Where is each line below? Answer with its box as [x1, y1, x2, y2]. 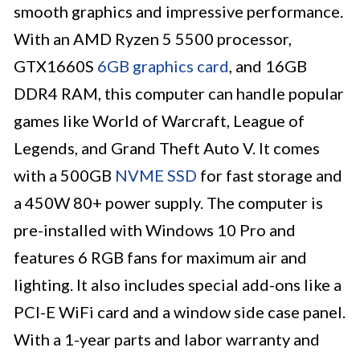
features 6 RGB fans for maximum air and [14, 247, 307, 268]
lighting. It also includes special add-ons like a [14, 275, 342, 295]
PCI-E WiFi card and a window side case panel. [14, 302, 346, 322]
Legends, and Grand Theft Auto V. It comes [14, 138, 320, 158]
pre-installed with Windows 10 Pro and [14, 220, 296, 240]
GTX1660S [14, 56, 97, 76]
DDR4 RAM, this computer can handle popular [14, 84, 344, 104]
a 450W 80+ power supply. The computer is [14, 193, 323, 213]
